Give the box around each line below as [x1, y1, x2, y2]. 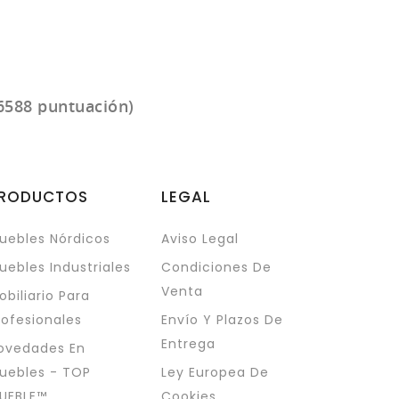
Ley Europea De [160, 362, 269, 381]
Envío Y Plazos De [160, 310, 283, 329]
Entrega [160, 334, 216, 353]
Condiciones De [160, 257, 272, 276]
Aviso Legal [160, 229, 239, 248]
